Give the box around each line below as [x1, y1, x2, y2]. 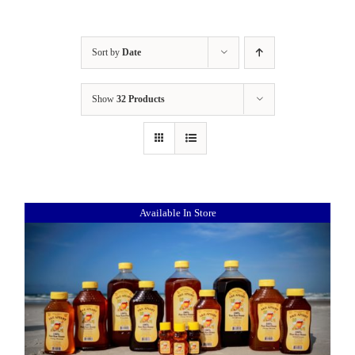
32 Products [116, 94, 165, 105]
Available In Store [139, 206, 216, 219]
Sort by [91, 47, 122, 58]
